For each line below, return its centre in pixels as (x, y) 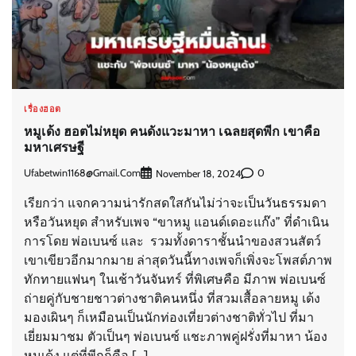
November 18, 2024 (198, 173)
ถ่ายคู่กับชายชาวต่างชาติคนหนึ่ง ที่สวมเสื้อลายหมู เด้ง (172, 298)
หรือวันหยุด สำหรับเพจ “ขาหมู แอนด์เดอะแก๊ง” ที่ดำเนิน (176, 222)
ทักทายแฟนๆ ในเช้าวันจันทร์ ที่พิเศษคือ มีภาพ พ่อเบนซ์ (175, 279)
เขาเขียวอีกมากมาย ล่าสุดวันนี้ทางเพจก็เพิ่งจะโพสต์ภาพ (178, 260)
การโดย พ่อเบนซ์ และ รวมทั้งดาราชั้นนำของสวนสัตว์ (172, 241)
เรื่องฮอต (43, 109)
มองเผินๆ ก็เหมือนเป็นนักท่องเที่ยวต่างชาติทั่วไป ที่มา (169, 317)
